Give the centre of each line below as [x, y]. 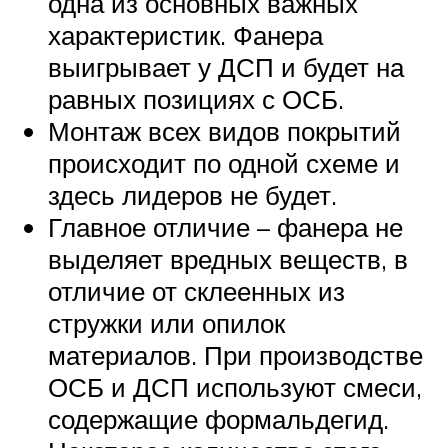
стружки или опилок [166, 322]
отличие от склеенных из [196, 290]
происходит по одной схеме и [224, 162]
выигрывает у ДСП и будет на [226, 66]
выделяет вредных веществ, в [228, 258]
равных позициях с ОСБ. [196, 98]
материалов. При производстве [235, 354]
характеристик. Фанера [185, 34]
